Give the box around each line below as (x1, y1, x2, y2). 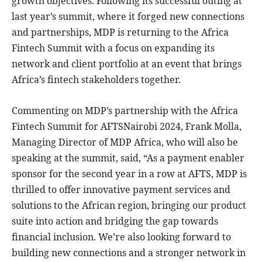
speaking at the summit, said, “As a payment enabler (12, 151, 244, 164)
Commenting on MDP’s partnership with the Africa (12, 104, 238, 117)
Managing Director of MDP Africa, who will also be (12, 135, 238, 149)
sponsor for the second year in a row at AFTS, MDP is (12, 167, 247, 180)
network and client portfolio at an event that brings (12, 57, 242, 70)
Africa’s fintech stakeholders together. (12, 73, 181, 86)
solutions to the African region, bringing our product (12, 198, 246, 212)
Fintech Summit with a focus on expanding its (12, 41, 215, 54)
